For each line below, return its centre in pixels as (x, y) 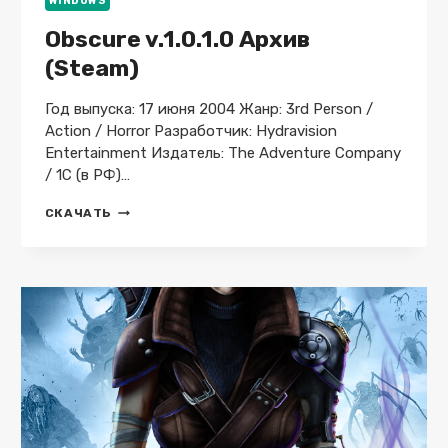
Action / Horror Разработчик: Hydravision (190, 131)
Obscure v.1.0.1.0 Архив (177, 39)
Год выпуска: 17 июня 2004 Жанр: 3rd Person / (208, 109)
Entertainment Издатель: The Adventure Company (222, 153)
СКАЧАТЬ (78, 213)
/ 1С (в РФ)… (87, 175)
